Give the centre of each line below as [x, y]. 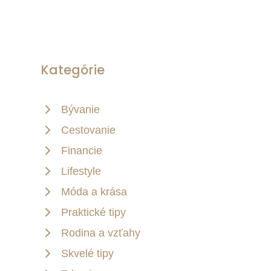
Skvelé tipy [87, 254]
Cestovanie [88, 130]
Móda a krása [94, 192]
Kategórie [73, 70]
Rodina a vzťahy [101, 233]
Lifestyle [81, 171]
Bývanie [80, 110]
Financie [82, 151]
